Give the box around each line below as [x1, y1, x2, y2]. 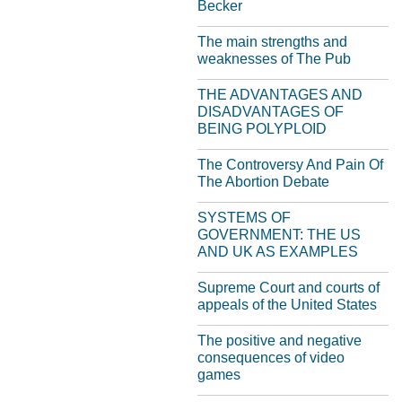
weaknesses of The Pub [197, 51, 351, 66]
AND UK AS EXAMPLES [197, 244, 358, 259]
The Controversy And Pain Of [197, 157, 383, 172]
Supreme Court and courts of [197, 280, 380, 295]
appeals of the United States [197, 297, 377, 312]
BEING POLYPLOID [197, 121, 327, 136]
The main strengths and [197, 34, 347, 49]
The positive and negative [197, 333, 362, 348]
